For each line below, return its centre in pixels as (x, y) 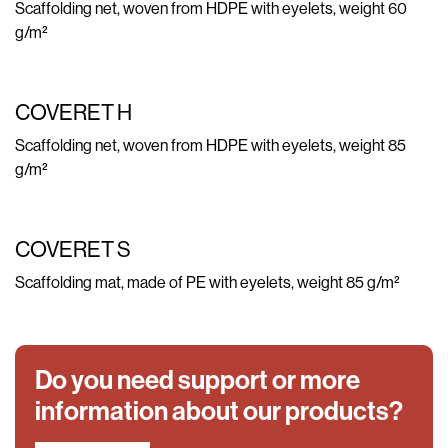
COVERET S (73, 249)
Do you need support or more (197, 380)
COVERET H (73, 112)
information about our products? (219, 411)
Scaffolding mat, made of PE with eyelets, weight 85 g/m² (207, 282)
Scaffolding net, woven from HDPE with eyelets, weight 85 (210, 145)
